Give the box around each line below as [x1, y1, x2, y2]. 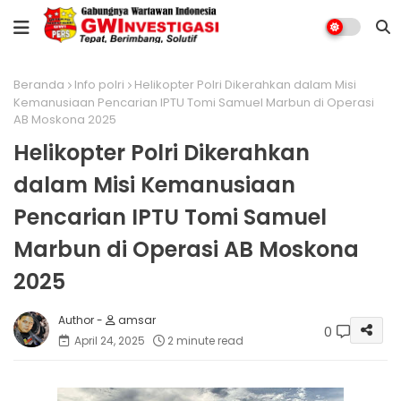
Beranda [13, 76, 64, 93]
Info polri [74, 76, 124, 93]
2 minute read [167, 332, 243, 348]
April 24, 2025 [74, 332, 145, 348]
